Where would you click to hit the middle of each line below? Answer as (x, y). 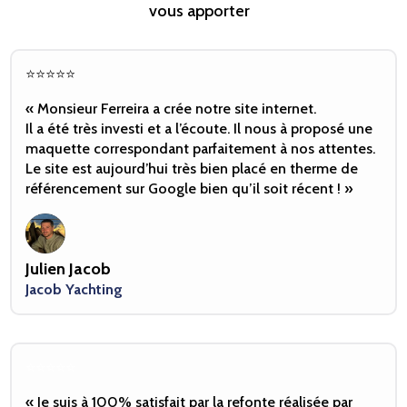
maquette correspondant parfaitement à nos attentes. (201, 149)
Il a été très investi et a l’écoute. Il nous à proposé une (199, 129)
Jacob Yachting (74, 290)
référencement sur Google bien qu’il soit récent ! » (189, 189)
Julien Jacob (69, 269)
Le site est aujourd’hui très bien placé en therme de (192, 169)
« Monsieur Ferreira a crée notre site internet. (171, 109)
